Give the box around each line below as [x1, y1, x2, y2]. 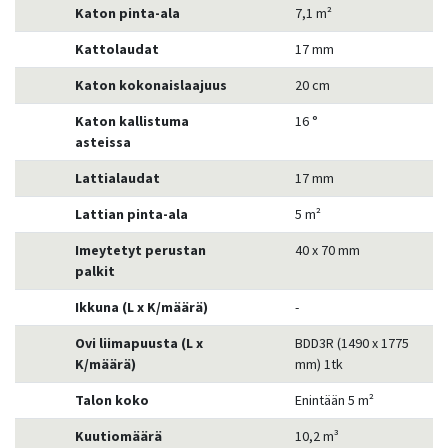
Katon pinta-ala [75, 3, 180, 22]
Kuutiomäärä [75, 426, 162, 445]
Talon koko [75, 390, 149, 409]
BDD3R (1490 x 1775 [295, 333, 409, 352]
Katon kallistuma [75, 111, 189, 130]
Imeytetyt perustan [75, 240, 206, 259]
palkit [75, 261, 115, 280]
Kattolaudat [75, 39, 159, 58]
